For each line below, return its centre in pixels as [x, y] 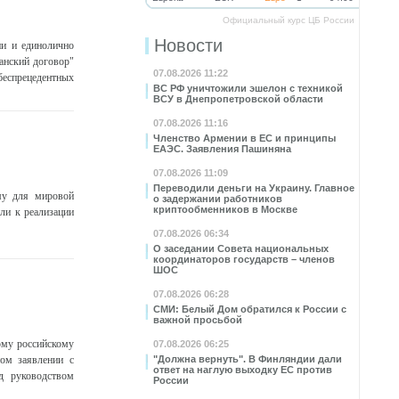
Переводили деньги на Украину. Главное [254, 188]
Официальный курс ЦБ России [289, 20]
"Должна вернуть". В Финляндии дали [248, 359]
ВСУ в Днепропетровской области [238, 99]
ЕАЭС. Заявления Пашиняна [222, 149]
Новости [188, 45]
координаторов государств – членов [244, 259]
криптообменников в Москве [225, 209]
